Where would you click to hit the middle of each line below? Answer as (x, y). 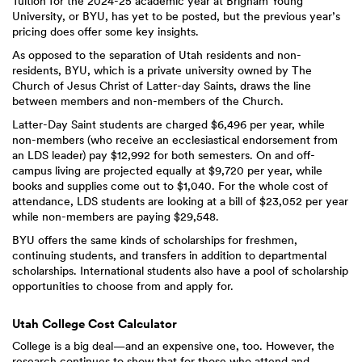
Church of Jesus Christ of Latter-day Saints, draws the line (162, 86)
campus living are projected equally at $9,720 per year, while (167, 170)
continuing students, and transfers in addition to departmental (169, 255)
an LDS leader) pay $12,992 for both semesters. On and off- (164, 155)
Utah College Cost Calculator (95, 324)
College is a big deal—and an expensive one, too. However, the (173, 346)
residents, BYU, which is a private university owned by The (162, 70)
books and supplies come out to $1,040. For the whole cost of (170, 186)
